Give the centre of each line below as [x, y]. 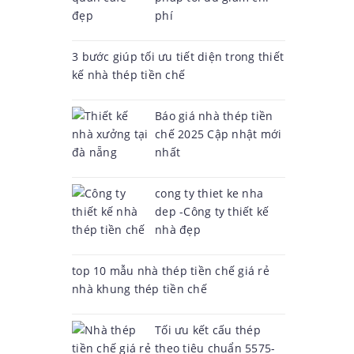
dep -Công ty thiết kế [212, 211]
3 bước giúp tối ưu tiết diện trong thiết [178, 56]
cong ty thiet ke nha [209, 193]
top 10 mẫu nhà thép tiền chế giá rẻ [171, 271]
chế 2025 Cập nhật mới [218, 134]
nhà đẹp [178, 230]
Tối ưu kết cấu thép [208, 330]
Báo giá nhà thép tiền [214, 116]
